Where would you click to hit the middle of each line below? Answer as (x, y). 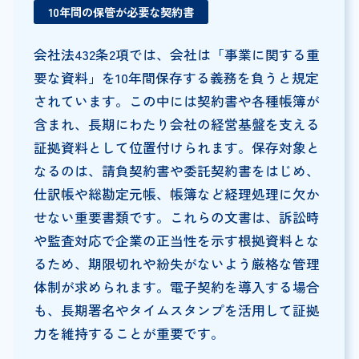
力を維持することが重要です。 (129, 334)
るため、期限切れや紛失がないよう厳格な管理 (176, 264)
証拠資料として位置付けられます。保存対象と (176, 148)
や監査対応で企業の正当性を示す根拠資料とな (176, 241)
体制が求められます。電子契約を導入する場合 (176, 287)
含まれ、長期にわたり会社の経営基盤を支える (176, 125)
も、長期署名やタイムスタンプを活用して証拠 (176, 311)
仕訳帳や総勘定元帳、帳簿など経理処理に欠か (176, 194)
